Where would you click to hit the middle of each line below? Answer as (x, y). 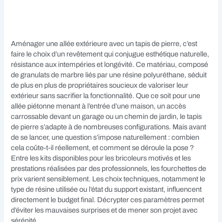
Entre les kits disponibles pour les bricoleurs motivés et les (101, 158)
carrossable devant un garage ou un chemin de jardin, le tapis (107, 116)
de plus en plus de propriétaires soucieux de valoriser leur (100, 85)
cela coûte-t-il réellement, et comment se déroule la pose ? (103, 147)
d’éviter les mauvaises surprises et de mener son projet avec (105, 210)
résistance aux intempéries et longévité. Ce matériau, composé (110, 64)
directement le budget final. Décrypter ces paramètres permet (108, 199)
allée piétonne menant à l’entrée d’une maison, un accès (99, 106)
